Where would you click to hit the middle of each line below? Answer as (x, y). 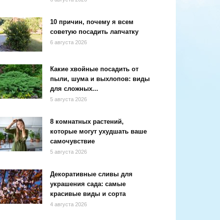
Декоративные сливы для (91, 174)
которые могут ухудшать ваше (98, 132)
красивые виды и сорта (88, 194)
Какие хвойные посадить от (94, 69)
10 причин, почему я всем (92, 22)
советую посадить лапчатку (94, 32)
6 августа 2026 (69, 42)
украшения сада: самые (88, 184)
